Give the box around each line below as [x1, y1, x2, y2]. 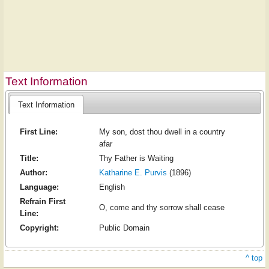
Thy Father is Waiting [98, 154, 174, 163]
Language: [19, 183, 59, 192]
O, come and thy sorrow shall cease [98, 203, 225, 213]
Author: [19, 168, 47, 178]
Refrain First [19, 197, 65, 207]
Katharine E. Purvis [98, 168, 167, 178]
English [98, 183, 125, 192]
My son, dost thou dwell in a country [98, 127, 225, 137]
